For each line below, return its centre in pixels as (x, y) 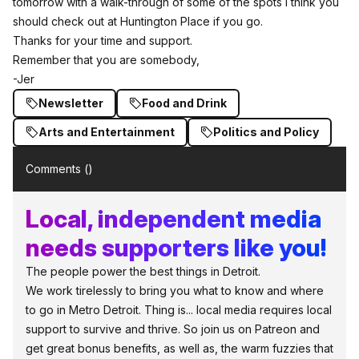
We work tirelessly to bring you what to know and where (175, 290)
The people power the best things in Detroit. (143, 271)
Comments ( (57, 168)
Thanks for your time (69, 40)
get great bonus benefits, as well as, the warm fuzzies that (179, 348)
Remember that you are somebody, (106, 59)
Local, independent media (173, 218)
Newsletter (71, 103)
